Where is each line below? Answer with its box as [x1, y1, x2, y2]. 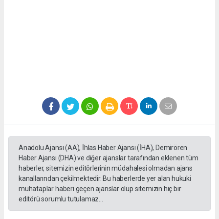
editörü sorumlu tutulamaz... [19, 195, 103, 203]
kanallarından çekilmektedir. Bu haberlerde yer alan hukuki [19, 175, 191, 183]
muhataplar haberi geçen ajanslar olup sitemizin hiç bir [19, 185, 181, 193]
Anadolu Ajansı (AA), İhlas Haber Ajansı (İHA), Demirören [19, 144, 188, 152]
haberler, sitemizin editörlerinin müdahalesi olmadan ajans [19, 164, 193, 173]
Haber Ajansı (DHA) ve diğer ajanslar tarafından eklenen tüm [19, 154, 198, 162]
